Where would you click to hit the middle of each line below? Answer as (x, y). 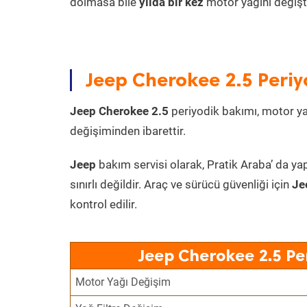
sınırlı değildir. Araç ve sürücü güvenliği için (181, 184)
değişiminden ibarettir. (128, 131)
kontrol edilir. (103, 204)
